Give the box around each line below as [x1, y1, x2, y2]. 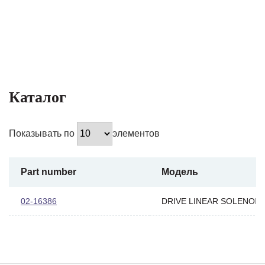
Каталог [9, 88, 66, 106]
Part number [21, 166, 76, 177]
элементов [112, 128, 160, 138]
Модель [161, 166, 198, 177]
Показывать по [9, 128, 77, 138]
